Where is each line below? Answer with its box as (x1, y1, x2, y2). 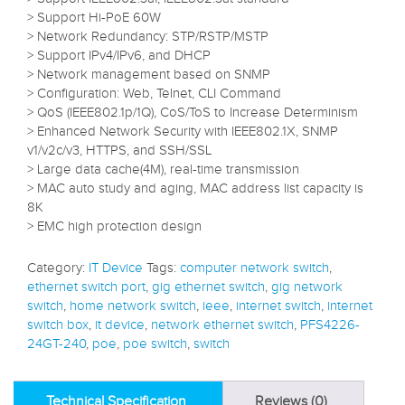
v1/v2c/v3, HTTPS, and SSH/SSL (27, 143, 212, 159)
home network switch (70, 298, 196, 315)
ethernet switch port (27, 279, 146, 296)
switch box (27, 317, 89, 334)
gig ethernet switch (152, 279, 265, 296)
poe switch (123, 336, 187, 353)
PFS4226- (300, 317, 360, 334)
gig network (271, 279, 343, 296)
